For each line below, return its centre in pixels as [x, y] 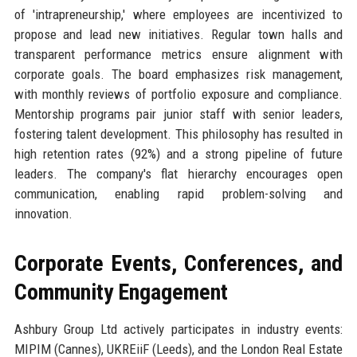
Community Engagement [121, 292]
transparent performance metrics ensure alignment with [178, 54]
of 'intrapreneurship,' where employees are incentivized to [178, 14]
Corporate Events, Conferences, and [178, 263]
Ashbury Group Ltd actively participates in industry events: [178, 329]
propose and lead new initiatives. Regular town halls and [178, 34]
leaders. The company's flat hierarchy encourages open [178, 173]
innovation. [43, 213]
